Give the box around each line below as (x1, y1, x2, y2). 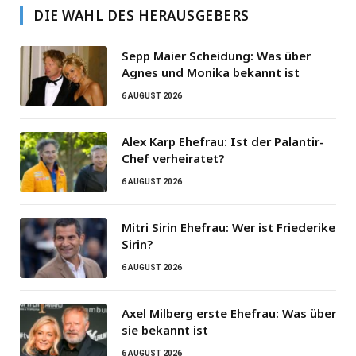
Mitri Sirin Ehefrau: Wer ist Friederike (122, 219, 335, 235)
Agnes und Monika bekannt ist (122, 64, 300, 80)
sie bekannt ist (122, 321, 208, 338)
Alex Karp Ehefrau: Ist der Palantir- (122, 133, 324, 149)
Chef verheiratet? (122, 149, 224, 166)
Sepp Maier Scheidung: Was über (122, 47, 311, 64)
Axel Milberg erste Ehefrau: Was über (122, 304, 336, 321)
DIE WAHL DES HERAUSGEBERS (33, 6, 250, 25)
